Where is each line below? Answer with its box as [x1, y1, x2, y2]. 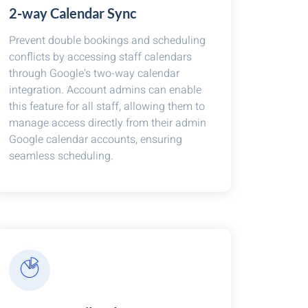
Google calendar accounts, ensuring [8, 131, 182, 148]
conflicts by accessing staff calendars [8, 49, 192, 65]
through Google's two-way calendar [8, 65, 179, 82]
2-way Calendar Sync [8, 5, 137, 21]
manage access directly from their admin [8, 115, 206, 131]
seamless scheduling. [8, 148, 113, 164]
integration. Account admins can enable [8, 82, 201, 98]
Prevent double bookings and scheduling [8, 32, 206, 49]
